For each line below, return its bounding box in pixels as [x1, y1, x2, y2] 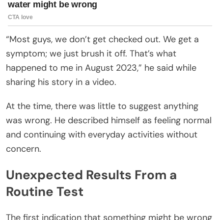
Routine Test [6, 183, 83, 200]
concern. [6, 142, 41, 155]
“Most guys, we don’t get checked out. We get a [6, 33, 199, 45]
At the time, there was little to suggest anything [6, 100, 198, 112]
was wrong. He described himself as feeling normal [6, 114, 212, 126]
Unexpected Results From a [6, 166, 177, 184]
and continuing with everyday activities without [6, 128, 197, 140]
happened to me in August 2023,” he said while [6, 61, 196, 74]
